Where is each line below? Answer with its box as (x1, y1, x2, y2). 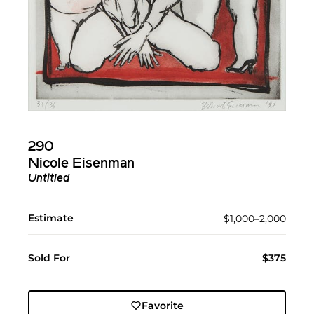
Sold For (28, 252, 70, 265)
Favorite (141, 299, 184, 313)
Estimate (28, 212, 74, 225)
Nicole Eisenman (28, 157, 135, 172)
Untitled (28, 173, 69, 185)
